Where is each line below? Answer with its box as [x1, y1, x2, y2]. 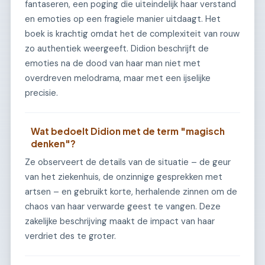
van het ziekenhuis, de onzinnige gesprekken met [25, 170, 222, 183]
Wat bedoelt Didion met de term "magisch [31, 125, 225, 137]
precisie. [25, 86, 58, 99]
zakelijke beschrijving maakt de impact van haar [25, 215, 215, 227]
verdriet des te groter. [25, 230, 116, 242]
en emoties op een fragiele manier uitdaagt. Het [25, 12, 221, 25]
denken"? [31, 137, 76, 149]
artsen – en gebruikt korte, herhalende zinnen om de [25, 185, 237, 198]
